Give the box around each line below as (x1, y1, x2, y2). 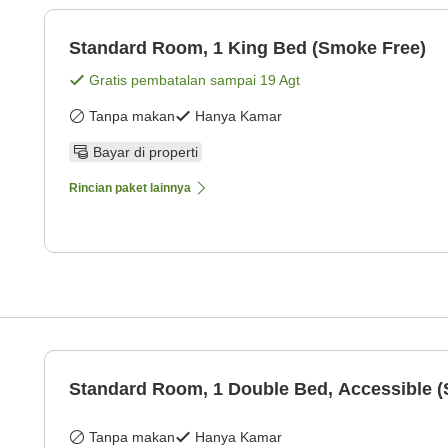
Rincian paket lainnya (69, 181, 191, 196)
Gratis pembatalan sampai (89, 72, 260, 89)
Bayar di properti (93, 144, 198, 161)
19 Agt (260, 72, 300, 89)
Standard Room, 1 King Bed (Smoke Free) (69, 38, 426, 59)
